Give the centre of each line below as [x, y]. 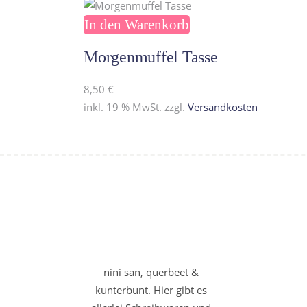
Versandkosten [223, 107]
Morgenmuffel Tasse [151, 57]
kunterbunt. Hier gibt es [151, 290]
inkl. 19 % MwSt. [123, 107]
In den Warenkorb [137, 24]
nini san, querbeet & [151, 272]
